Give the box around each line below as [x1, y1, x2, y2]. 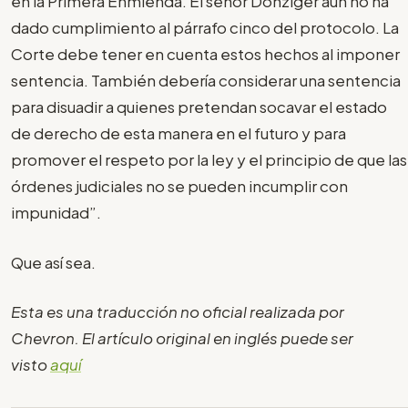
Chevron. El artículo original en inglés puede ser [11, 328, 353, 349]
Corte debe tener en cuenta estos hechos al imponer [11, 44, 400, 65]
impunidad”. [11, 202, 101, 223]
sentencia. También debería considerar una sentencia [11, 70, 401, 91]
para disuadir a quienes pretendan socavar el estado [11, 97, 387, 117]
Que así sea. [11, 251, 96, 272]
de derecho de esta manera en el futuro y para [11, 123, 346, 144]
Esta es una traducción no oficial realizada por [11, 301, 344, 322]
